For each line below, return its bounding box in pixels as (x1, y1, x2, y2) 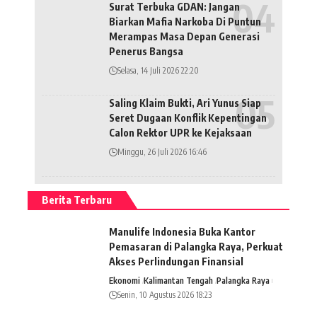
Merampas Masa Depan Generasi (109, 30, 260, 42)
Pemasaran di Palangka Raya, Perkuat (109, 240, 283, 253)
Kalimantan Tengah (144, 275, 214, 286)
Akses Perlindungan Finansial (109, 255, 243, 267)
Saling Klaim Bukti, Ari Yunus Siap (109, 96, 261, 109)
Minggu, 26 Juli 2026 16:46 (117, 146, 207, 157)
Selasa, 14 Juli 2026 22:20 (117, 64, 199, 76)
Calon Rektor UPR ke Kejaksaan (109, 126, 252, 139)
